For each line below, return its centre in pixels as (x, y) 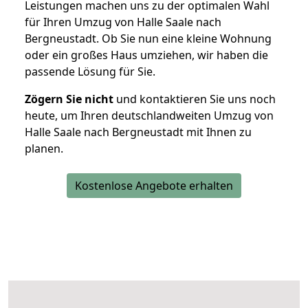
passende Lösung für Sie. (90, 72)
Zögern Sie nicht (69, 99)
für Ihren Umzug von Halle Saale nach (123, 22)
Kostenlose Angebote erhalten (154, 186)
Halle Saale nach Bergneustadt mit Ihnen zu (138, 132)
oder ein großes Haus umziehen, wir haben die (146, 55)
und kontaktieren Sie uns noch (195, 99)
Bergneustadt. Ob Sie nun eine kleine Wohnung (148, 39)
